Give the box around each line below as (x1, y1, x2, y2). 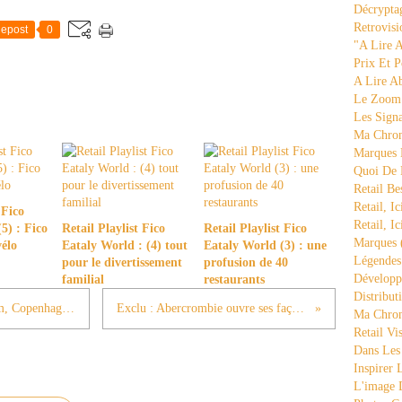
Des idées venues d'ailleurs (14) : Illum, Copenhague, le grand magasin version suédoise (62, 301, 74, 315)
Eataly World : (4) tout (62, 239, 188, 252)
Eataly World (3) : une (203, 239, 327, 252)
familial (62, 273, 104, 286)
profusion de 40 (203, 256, 288, 269)
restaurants (203, 273, 265, 286)
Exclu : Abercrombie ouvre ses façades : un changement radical (291, 301, 304, 315)
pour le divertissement (62, 256, 182, 269)
